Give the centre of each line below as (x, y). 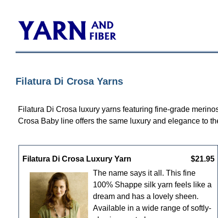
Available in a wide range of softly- (152, 208)
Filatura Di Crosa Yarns (69, 81)
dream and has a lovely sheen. (145, 196)
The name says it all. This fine (144, 173)
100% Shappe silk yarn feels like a (152, 184)
